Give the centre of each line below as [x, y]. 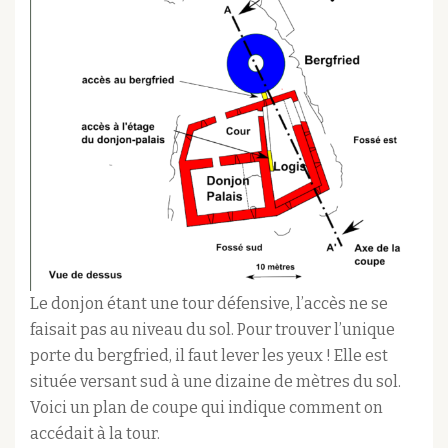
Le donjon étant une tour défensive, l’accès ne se [209, 303]
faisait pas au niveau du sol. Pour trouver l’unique [212, 329]
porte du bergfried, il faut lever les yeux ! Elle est [209, 355]
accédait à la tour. [95, 433]
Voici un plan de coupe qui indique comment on [206, 407]
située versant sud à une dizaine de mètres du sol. [215, 381]
